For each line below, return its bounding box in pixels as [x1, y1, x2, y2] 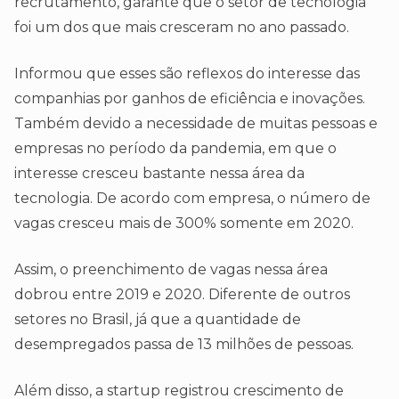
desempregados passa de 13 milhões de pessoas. [14, 336, 354, 354]
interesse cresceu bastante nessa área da [14, 165, 305, 183]
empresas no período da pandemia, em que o [14, 140, 337, 158]
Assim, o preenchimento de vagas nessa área [14, 261, 328, 279]
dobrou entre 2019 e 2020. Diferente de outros [14, 286, 350, 304]
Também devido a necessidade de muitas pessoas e [14, 115, 378, 133]
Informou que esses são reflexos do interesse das [14, 65, 360, 83]
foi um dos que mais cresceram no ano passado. [14, 19, 349, 37]
